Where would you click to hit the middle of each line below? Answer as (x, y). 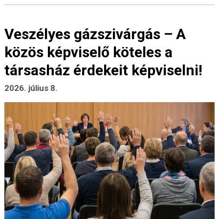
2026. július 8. (31, 88)
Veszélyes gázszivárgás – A (95, 34)
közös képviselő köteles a (88, 52)
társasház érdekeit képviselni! (103, 70)
